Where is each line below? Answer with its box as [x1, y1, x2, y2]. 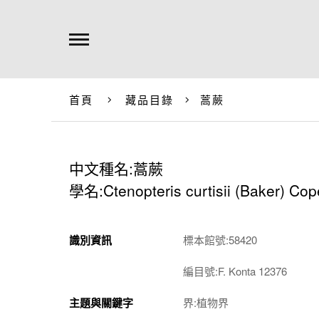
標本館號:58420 [183, 232, 257, 247]
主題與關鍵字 [69, 295, 133, 310]
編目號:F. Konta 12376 [183, 263, 287, 278]
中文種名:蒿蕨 [69, 157, 163, 179]
